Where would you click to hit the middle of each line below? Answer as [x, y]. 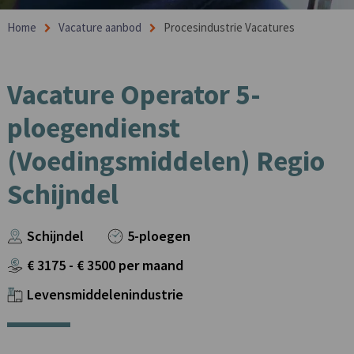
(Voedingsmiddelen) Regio [166, 161]
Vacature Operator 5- [134, 94]
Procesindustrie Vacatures [229, 27]
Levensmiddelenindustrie [105, 294]
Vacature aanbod [100, 27]
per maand [151, 265]
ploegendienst [93, 128]
